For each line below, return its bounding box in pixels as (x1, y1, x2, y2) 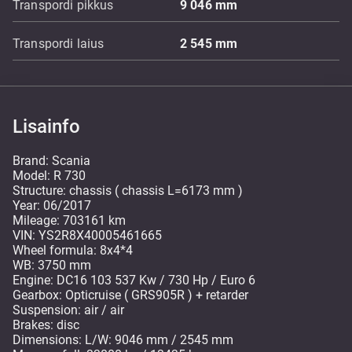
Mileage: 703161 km (13, 213, 126, 228)
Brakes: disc (13, 317, 79, 332)
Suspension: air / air (13, 302, 124, 317)
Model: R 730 (13, 168, 86, 183)
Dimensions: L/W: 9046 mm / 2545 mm (13, 332, 233, 347)
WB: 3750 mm (13, 258, 91, 273)
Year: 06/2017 (13, 198, 91, 213)
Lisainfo (13, 115, 80, 137)
